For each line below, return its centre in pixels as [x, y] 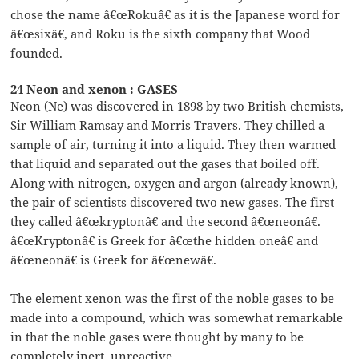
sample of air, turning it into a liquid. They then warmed [173, 144]
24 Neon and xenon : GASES [95, 89]
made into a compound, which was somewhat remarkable [177, 317]
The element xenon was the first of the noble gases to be [173, 298]
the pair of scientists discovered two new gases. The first [173, 202]
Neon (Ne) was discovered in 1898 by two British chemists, [177, 105]
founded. [37, 52]
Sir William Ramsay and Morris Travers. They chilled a [168, 125]
